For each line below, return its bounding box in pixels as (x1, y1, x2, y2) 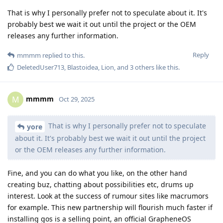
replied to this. (41, 51, 85, 60)
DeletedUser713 (17, 63, 64, 72)
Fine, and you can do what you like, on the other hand (7, 168, 187, 178)
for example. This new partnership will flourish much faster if (7, 202, 213, 212)
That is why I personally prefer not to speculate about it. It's (7, 8, 207, 18)
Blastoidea (67, 63, 98, 72)
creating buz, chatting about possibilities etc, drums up (7, 179, 194, 189)
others (133, 63, 154, 72)
